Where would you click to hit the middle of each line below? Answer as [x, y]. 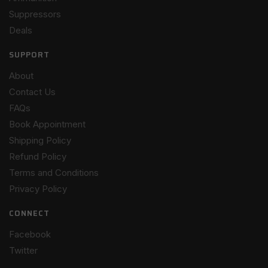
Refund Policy [38, 156]
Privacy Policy [38, 188]
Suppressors [35, 14]
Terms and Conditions [54, 172]
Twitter [23, 250]
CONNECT [29, 213]
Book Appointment [47, 124]
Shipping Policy [40, 140]
